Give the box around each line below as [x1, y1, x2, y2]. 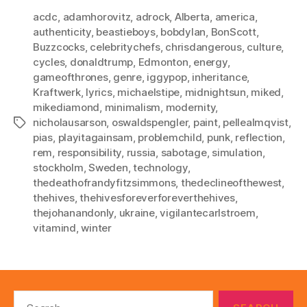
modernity [165, 101, 216, 114]
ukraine [119, 206, 155, 219]
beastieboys [96, 25, 156, 38]
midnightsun [184, 86, 246, 99]
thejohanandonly [33, 206, 114, 219]
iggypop [147, 71, 187, 84]
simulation [212, 146, 262, 159]
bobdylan [160, 25, 206, 38]
